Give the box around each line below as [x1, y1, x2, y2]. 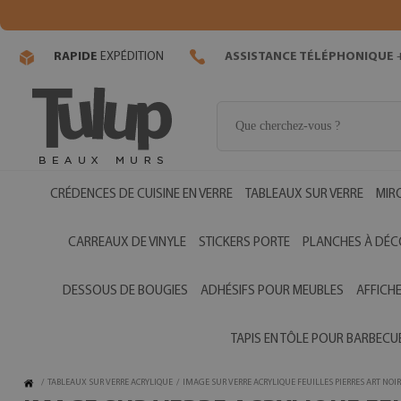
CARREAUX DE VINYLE [67, 236, 186, 250]
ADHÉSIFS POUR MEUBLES [200, 285, 344, 298]
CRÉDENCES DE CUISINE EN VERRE [49, 188, 233, 201]
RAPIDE [54, 50, 98, 64]
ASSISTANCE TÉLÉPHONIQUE [225, 50, 394, 64]
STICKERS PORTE [198, 236, 290, 250]
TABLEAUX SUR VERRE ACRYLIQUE [47, 378, 173, 388]
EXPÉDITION [98, 50, 164, 64]
